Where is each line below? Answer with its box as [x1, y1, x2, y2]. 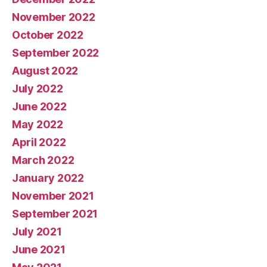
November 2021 [12, 190, 94, 203]
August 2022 [12, 64, 79, 77]
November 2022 [12, 11, 95, 24]
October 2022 [12, 29, 83, 42]
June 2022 [12, 100, 67, 113]
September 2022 [12, 46, 100, 60]
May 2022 [12, 118, 63, 131]
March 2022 [12, 154, 74, 167]
